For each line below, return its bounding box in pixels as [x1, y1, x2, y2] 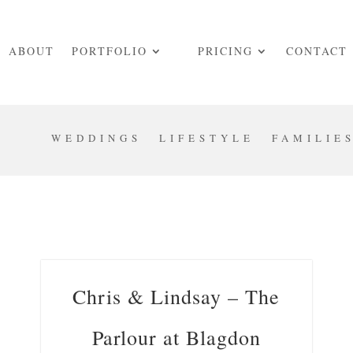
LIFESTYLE [158, 130, 255, 145]
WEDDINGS [50, 130, 142, 145]
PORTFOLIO [71, 43, 147, 58]
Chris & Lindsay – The [72, 282, 281, 310]
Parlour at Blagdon [91, 323, 261, 351]
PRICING [197, 43, 253, 58]
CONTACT [285, 43, 347, 58]
